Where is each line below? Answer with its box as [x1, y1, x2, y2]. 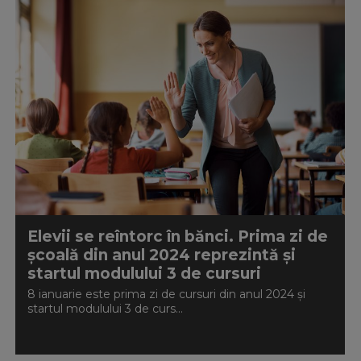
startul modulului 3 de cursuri [27, 264, 261, 283]
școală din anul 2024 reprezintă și [27, 246, 296, 264]
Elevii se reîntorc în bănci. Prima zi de [27, 227, 328, 246]
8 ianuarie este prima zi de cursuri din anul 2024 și [27, 287, 305, 301]
